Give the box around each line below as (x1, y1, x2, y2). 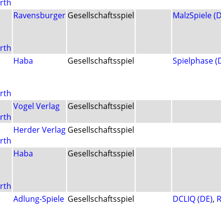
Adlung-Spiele (13, 193, 64, 205)
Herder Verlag (13, 124, 66, 136)
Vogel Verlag (13, 101, 60, 112)
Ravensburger (13, 10, 66, 21)
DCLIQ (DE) (173, 193, 213, 205)
